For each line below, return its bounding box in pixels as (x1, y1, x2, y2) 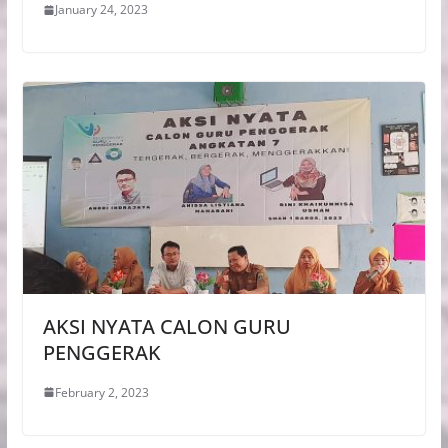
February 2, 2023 (54, 383, 149, 401)
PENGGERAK (42, 338, 161, 366)
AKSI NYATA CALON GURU (42, 312, 291, 340)
